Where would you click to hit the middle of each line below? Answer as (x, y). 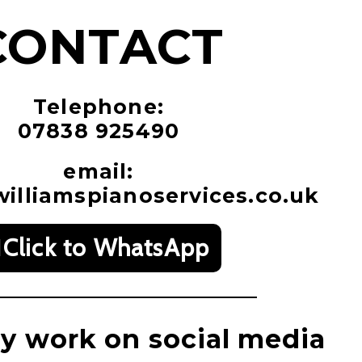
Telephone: (99, 106)
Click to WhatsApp (106, 247)
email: (99, 171)
